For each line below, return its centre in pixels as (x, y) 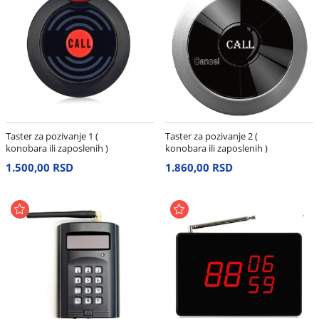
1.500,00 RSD (39, 167)
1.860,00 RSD (199, 167)
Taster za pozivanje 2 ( (211, 136)
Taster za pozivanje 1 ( (52, 136)
